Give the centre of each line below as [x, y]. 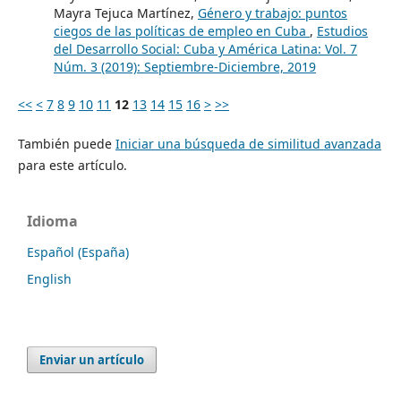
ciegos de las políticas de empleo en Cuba [181, 30]
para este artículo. [72, 165]
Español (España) [78, 252]
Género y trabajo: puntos [272, 13]
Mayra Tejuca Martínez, [125, 13]
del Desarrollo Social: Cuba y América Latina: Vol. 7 [205, 48]
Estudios [342, 30]
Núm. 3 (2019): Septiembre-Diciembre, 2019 [184, 66]
